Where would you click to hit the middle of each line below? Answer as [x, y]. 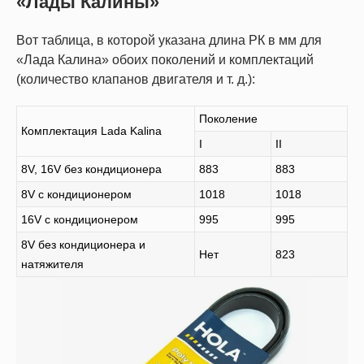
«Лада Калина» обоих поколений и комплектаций [165, 59]
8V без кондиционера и [83, 244]
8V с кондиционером [76, 194]
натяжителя [52, 264]
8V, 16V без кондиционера [91, 169]
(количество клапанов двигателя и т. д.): [136, 79]
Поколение [228, 118]
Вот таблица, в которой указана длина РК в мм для [169, 40]
